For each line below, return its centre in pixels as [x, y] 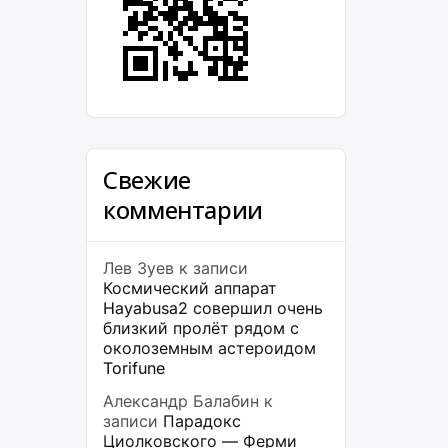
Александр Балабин [181, 401]
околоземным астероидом [209, 348]
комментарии [183, 209]
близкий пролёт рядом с [201, 328]
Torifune [134, 368]
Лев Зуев [138, 268]
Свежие [147, 179]
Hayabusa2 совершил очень [213, 308]
